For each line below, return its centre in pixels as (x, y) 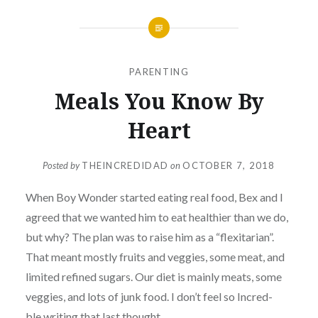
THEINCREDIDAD (125, 166)
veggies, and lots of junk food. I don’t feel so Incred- (149, 297)
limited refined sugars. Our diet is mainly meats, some (153, 277)
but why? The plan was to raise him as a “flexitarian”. (149, 237)
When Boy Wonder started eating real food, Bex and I (154, 197)
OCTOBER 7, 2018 (229, 166)
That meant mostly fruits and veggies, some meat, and (155, 257)
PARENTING (159, 71)
